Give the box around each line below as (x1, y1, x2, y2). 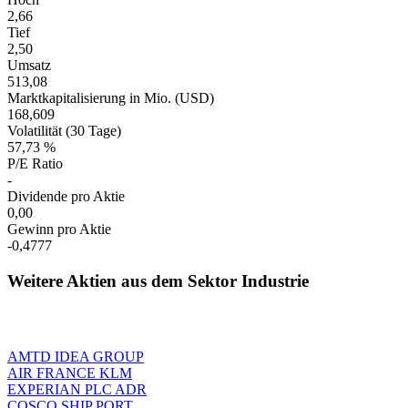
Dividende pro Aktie (7, 189, 125, 205)
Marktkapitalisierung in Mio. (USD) (7, 90, 214, 107)
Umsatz (7, 57, 51, 74)
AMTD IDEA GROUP (7, 348, 144, 364)
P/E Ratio (7, 156, 63, 172)
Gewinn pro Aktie (7, 221, 111, 238)
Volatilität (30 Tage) (7, 123, 121, 139)
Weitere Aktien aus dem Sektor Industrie (7, 270, 309, 291)
